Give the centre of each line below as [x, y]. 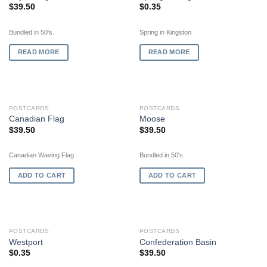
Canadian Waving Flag [41, 155]
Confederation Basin [178, 242]
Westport [26, 242]
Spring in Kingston [165, 32]
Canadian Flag [36, 119]
